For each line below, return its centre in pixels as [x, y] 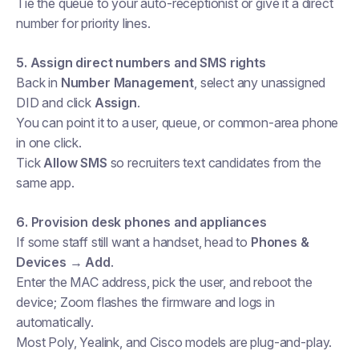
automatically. [55, 322]
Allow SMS [75, 163]
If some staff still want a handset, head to [133, 242]
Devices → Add [63, 262]
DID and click [55, 103]
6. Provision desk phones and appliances [141, 222]
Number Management [127, 83]
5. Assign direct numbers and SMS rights [141, 63]
